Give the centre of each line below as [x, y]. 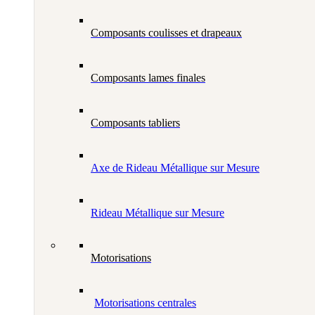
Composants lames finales [148, 78]
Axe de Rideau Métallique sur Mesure [175, 168]
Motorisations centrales [145, 303]
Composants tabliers [135, 123]
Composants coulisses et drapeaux [166, 33]
